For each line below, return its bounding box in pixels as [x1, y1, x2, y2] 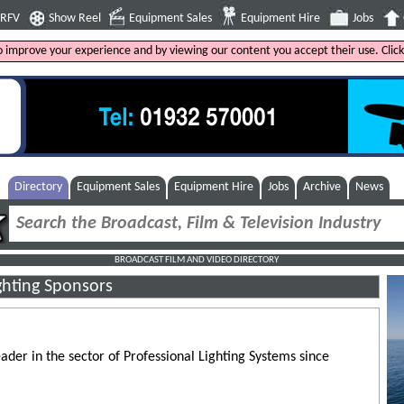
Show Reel [49, 12, 101, 25]
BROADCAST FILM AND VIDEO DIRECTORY [114, 255, 279, 266]
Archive [303, 180, 342, 195]
